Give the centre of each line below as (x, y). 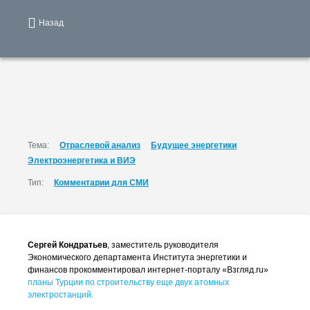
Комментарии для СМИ (101, 183)
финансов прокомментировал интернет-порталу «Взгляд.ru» (148, 270)
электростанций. (61, 295)
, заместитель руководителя (163, 245)
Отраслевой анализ (100, 145)
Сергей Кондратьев (67, 245)
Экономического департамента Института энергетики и (137, 257)
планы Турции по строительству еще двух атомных (128, 282)
